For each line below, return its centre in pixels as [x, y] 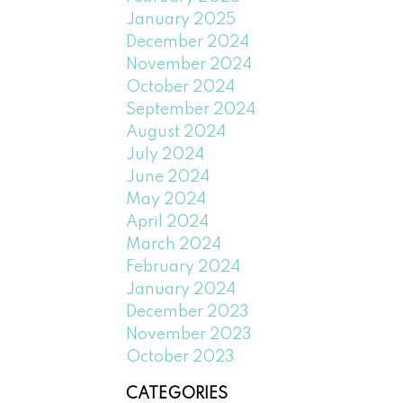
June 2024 [168, 177]
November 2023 [189, 334]
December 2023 [188, 312]
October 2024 [181, 87]
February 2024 [184, 267]
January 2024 [181, 289]
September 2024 [191, 109]
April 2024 [168, 222]
